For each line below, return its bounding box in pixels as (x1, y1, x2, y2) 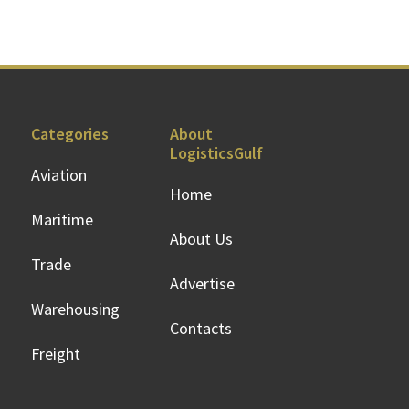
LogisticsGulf (170, 142, 263, 163)
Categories (31, 123, 109, 144)
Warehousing (31, 299, 120, 320)
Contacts (170, 318, 232, 339)
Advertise (170, 273, 235, 294)
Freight (31, 343, 80, 364)
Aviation (31, 164, 87, 185)
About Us (170, 228, 233, 249)
